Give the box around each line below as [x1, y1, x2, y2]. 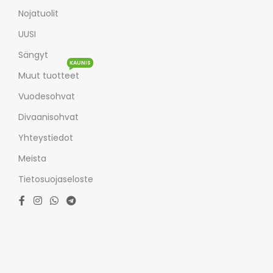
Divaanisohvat [18, 110, 79, 123]
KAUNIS [69, 58, 91, 66]
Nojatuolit [18, 7, 59, 19]
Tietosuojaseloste [18, 172, 94, 185]
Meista [18, 152, 47, 165]
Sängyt [18, 48, 49, 61]
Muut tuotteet [18, 69, 80, 82]
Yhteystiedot [18, 131, 74, 144]
